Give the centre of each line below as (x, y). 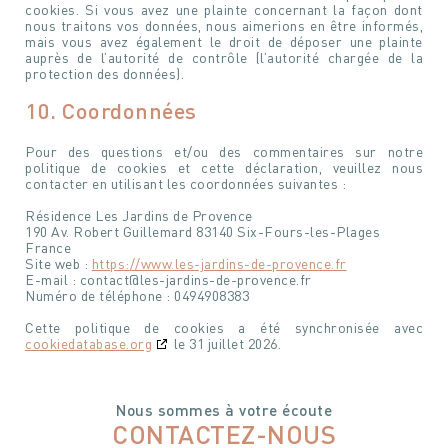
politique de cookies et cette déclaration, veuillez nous (224, 167)
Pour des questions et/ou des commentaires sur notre (224, 151)
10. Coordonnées (111, 110)
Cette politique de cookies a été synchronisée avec (224, 327)
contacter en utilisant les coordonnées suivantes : (185, 183)
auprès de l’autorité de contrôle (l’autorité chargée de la (224, 57)
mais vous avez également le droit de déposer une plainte (224, 41)
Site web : (58, 263)
